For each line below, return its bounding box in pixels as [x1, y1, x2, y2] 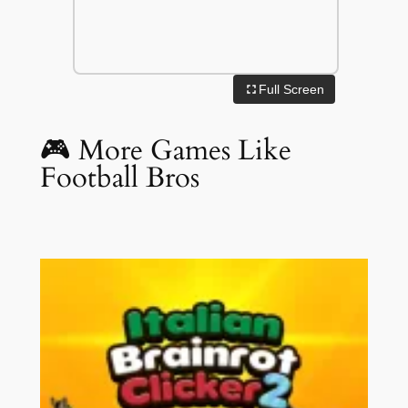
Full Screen [259, 82, 325, 97]
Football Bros [39, 158, 199, 197]
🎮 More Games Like [39, 130, 291, 169]
